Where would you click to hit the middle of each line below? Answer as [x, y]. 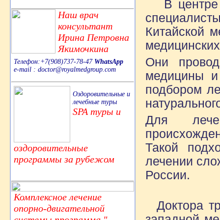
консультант [85, 26]
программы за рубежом [64, 159]
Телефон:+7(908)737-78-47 [54, 61]
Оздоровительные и [101, 94]
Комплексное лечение [58, 197]
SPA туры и [97, 111]
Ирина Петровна [94, 37]
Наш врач [78, 14]
